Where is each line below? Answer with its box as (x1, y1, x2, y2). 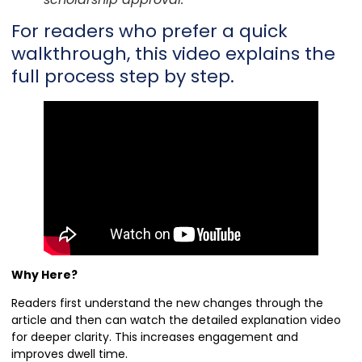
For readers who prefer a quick (11, 18, 288, 44)
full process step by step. (11, 63, 234, 89)
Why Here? (11, 266, 78, 283)
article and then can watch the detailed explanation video (11, 312, 341, 329)
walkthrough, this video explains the (11, 40, 335, 66)
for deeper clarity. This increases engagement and (11, 329, 298, 346)
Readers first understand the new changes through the (11, 295, 323, 312)
